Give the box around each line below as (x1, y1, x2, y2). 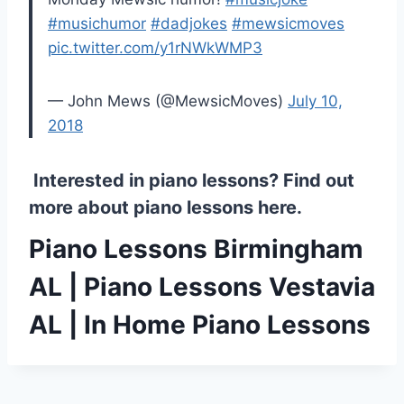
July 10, (288, 92, 343, 111)
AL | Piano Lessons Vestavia (29, 271, 375, 303)
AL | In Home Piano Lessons (29, 309, 371, 341)
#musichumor (48, 14, 146, 33)
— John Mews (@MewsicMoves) (48, 92, 288, 111)
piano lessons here (133, 197, 297, 219)
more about (29, 197, 133, 219)
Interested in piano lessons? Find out (29, 170, 354, 192)
